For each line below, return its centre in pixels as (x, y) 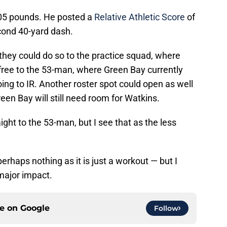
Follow (166, 209)
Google (35, 208)
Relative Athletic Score (140, 17)
